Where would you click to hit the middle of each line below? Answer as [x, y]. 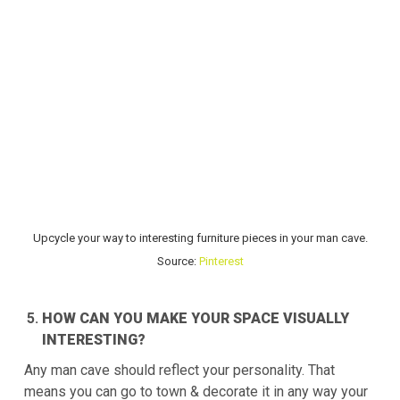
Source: [178, 261]
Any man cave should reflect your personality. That [179, 371]
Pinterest [221, 261]
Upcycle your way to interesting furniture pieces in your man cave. [200, 237]
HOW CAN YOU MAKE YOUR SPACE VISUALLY [196, 319]
